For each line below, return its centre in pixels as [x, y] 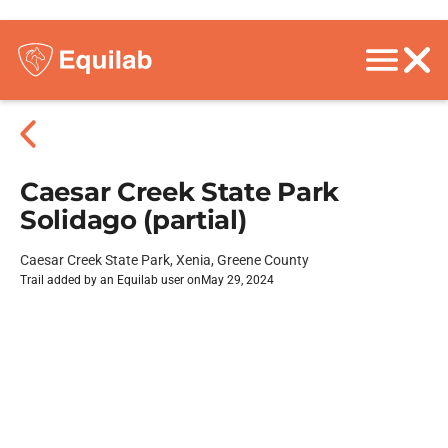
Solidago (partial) [133, 220]
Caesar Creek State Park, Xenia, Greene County [164, 260]
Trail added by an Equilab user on [110, 280]
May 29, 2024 [237, 280]
